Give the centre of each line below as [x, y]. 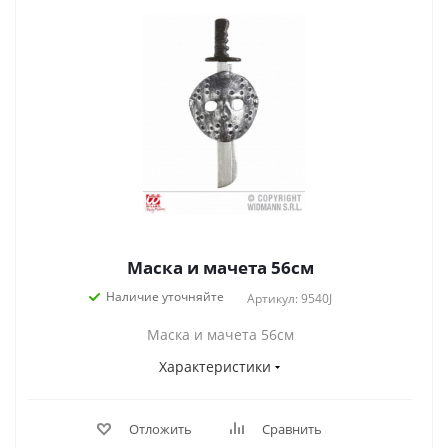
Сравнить [291, 429]
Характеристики [215, 366]
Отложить [160, 429]
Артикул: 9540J [289, 298]
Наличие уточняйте [164, 296]
